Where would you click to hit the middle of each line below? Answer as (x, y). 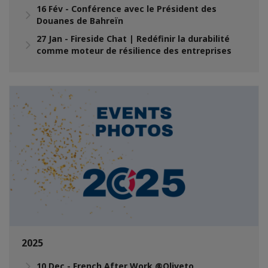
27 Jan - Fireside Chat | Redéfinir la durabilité (133, 38)
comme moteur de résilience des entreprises (134, 50)
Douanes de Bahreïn (80, 20)
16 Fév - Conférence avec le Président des (127, 8)
